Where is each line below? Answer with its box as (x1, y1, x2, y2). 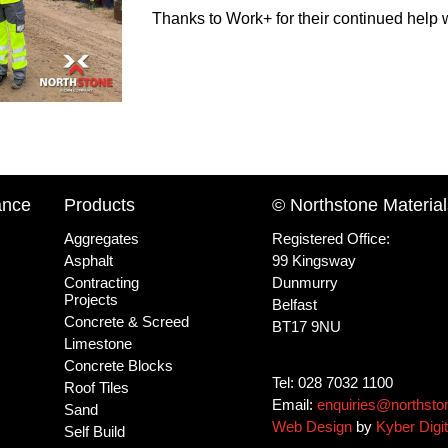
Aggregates (64, 230, 140, 248)
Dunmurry (272, 274, 338, 292)
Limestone (64, 335, 133, 353)
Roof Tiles (64, 379, 130, 397)
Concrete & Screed (64, 313, 190, 331)
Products (64, 195, 136, 216)
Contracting (64, 274, 140, 292)
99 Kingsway (272, 252, 356, 270)
